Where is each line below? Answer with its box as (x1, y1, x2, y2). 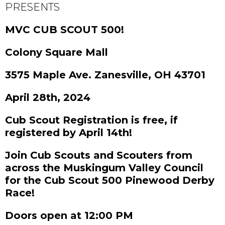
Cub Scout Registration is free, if (5, 114, 178, 127)
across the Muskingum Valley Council (5, 162, 203, 174)
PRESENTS (5, 1, 60, 14)
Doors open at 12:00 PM (5, 209, 133, 222)
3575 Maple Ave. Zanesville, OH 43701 (5, 69, 205, 81)
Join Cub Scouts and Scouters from (5, 149, 192, 162)
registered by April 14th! (5, 127, 132, 139)
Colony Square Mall (5, 46, 108, 59)
